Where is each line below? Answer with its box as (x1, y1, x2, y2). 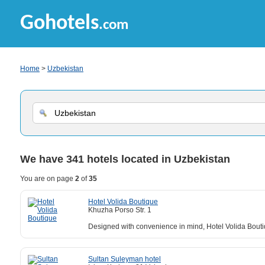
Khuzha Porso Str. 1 (88, 205, 151, 214)
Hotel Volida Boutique (88, 197, 158, 206)
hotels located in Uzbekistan (84, 153, 230, 165)
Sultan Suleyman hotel (88, 254, 161, 263)
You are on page (20, 174, 75, 183)
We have (20, 153, 66, 165)
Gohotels (20, 13, 99, 34)
